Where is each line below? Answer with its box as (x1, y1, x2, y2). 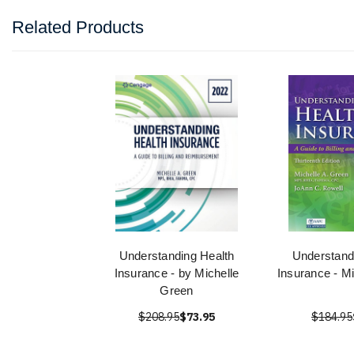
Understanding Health (119, 249, 235, 262)
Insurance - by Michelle (114, 266, 239, 280)
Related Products (12, 17, 144, 37)
